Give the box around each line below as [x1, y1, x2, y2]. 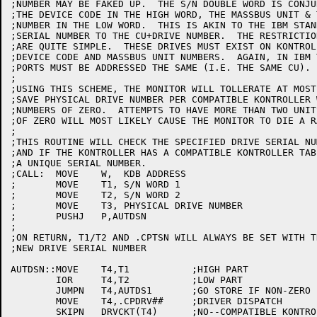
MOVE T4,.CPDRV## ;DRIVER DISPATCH [11, 296, 56, 306]
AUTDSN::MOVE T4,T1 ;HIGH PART [11, 264, 79, 275]
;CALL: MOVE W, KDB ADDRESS [11, 168, 45, 179]
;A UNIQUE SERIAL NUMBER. [11, 158, 146, 168]
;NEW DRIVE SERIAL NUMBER [11, 243, 146, 253]
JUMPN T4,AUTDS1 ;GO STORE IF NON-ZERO [11, 285, 56, 296]
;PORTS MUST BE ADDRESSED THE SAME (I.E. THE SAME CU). [11, 62, 311, 73]
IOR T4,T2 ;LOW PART [11, 275, 56, 285]
